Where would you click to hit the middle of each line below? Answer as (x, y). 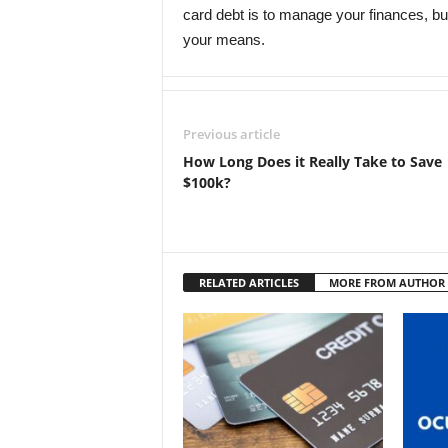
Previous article (231, 134)
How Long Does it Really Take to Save (312, 161)
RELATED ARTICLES (248, 282)
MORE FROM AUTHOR (386, 282)
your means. (223, 39)
